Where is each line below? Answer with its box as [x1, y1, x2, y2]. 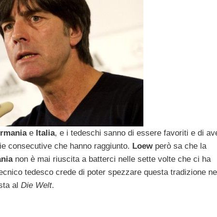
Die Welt [21, 181, 52, 190]
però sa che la [153, 141, 206, 151]
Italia [36, 128, 55, 138]
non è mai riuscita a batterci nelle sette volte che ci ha [13, 155, 211, 164]
